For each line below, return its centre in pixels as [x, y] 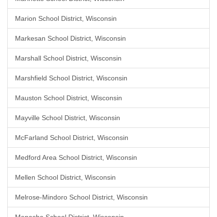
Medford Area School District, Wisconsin [76, 157]
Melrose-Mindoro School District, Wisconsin [81, 197]
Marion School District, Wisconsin [66, 18]
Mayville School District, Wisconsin [68, 118]
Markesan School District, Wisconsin [70, 38]
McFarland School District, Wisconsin [72, 138]
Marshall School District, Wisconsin [68, 58]
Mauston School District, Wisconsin [69, 98]
